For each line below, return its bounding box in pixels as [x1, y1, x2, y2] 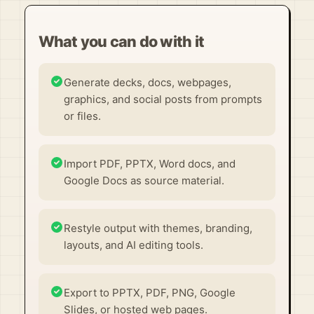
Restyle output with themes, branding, [63, 221, 252, 235]
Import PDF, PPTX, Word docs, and [63, 156, 235, 170]
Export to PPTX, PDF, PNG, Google [63, 285, 235, 299]
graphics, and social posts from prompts [63, 92, 262, 106]
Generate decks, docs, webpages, [63, 75, 231, 89]
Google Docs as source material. [63, 173, 224, 187]
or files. [63, 109, 101, 123]
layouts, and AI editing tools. [63, 238, 203, 252]
